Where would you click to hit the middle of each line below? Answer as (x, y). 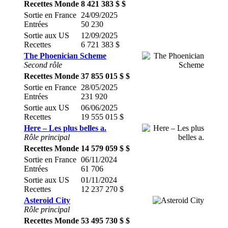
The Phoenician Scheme (65, 56)
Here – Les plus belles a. (65, 128)
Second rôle (43, 65)
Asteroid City (47, 200)
